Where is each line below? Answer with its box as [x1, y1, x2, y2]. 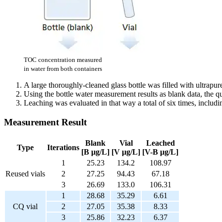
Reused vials [5, 169, 45, 178]
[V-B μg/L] [142, 147, 178, 156]
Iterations [47, 143, 79, 152]
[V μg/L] [111, 147, 140, 156]
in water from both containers [24, 65, 102, 73]
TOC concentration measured [24, 56, 102, 64]
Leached [146, 138, 175, 147]
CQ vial [13, 202, 38, 211]
